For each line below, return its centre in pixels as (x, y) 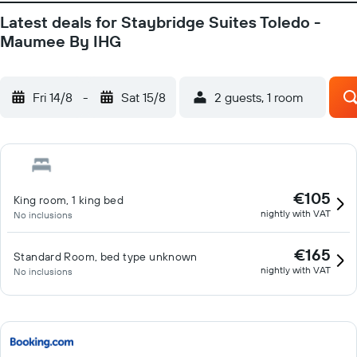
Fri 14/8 (53, 97)
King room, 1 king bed (69, 200)
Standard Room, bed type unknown (106, 257)
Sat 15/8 (143, 97)
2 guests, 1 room (259, 97)
